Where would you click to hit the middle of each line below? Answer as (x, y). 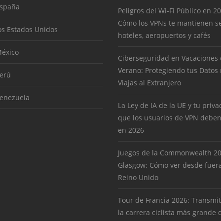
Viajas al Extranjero (149, 83)
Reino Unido (138, 178)
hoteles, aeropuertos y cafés (164, 36)
